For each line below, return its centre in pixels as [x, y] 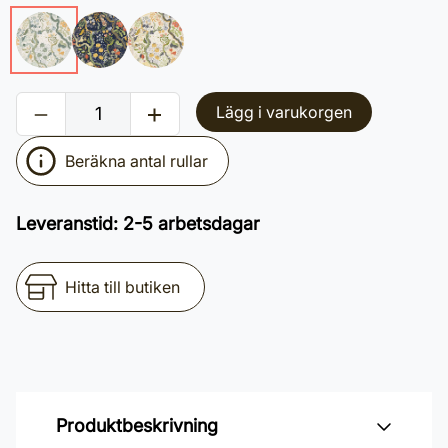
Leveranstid [64, 223]
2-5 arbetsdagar [191, 223]
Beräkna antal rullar [136, 161]
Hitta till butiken [122, 287]
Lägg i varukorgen [284, 112]
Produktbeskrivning [137, 425]
